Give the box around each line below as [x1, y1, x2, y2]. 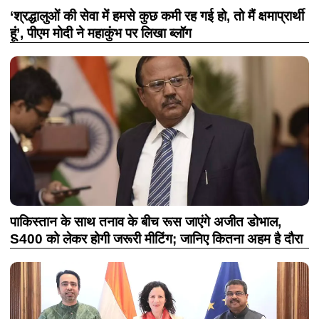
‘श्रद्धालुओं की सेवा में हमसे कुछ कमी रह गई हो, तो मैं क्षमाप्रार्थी [10, 9, 304, 23]
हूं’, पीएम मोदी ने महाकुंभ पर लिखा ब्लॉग [10, 26, 192, 41]
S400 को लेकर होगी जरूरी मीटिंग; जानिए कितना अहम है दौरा [10, 231, 303, 246]
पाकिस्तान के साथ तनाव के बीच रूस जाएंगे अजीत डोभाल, [10, 214, 281, 229]
